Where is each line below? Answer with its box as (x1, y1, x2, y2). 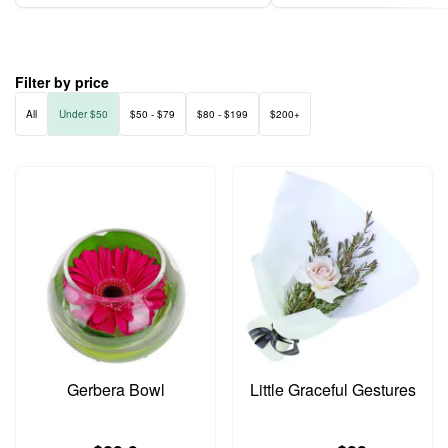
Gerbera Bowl (66, 378, 165, 401)
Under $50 (59, 107, 108, 121)
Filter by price (15, 72, 109, 92)
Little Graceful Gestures (249, 378, 416, 401)
